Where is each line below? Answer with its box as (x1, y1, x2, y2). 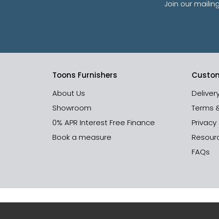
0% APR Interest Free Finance (52, 117, 155, 128)
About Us (52, 88, 85, 99)
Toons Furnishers (52, 70, 117, 81)
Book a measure (52, 132, 111, 143)
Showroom (52, 103, 91, 113)
